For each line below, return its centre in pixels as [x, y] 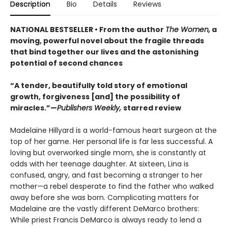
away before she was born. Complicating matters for [105, 197]
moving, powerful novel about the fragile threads [107, 41]
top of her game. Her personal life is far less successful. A [111, 141]
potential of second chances [66, 63]
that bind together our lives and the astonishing [104, 52]
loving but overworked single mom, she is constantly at [108, 153]
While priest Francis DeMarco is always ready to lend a [106, 220]
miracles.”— [34, 108]
